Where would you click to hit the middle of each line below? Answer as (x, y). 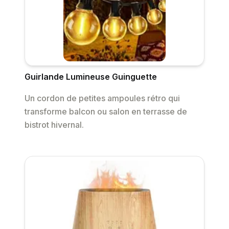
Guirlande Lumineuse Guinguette (91, 77)
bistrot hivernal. (54, 125)
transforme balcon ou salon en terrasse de (106, 112)
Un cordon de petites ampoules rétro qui (102, 98)
